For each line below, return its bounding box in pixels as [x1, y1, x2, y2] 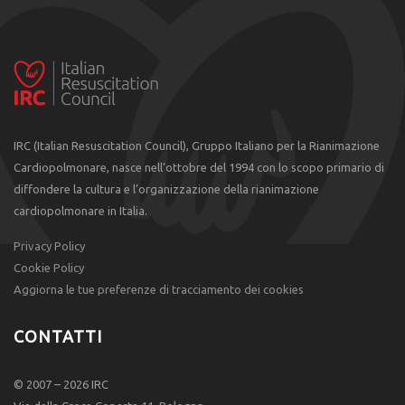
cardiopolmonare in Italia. [14, 204, 147, 218]
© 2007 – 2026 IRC [14, 378, 111, 391]
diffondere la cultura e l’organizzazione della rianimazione [14, 183, 319, 196]
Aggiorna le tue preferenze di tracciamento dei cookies [14, 283, 304, 297]
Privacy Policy [14, 240, 85, 253]
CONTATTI [14, 327, 102, 346]
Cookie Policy [14, 261, 84, 275]
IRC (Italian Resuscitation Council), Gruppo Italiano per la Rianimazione [14, 139, 380, 153]
